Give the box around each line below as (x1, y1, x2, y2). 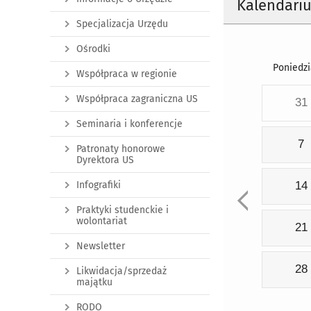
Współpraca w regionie (76, 68, 177, 80)
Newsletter (76, 240, 125, 252)
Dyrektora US (76, 154, 134, 166)
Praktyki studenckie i (76, 204, 169, 216)
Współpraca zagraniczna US (76, 93, 198, 105)
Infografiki (76, 179, 121, 191)
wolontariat (76, 215, 127, 227)
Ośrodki (76, 43, 110, 55)
